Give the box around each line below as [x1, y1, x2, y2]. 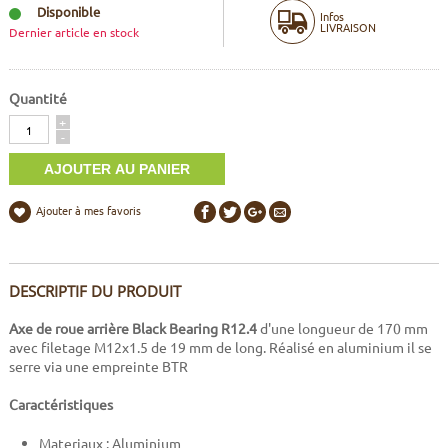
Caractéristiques [8, 395, 113, 414]
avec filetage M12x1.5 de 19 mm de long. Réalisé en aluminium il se [8, 338, 432, 357]
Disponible [36, 3, 100, 21]
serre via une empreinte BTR [8, 357, 188, 376]
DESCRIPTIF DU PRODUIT [8, 281, 181, 302]
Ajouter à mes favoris [35, 202, 141, 219]
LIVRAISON [320, 18, 376, 35]
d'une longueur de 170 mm [256, 319, 428, 338]
